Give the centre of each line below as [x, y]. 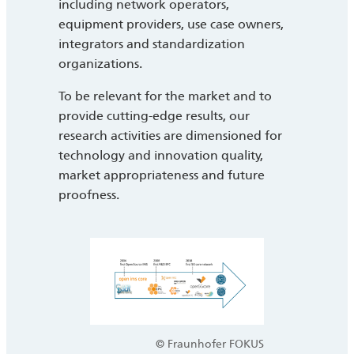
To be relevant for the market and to [165, 96]
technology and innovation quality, [161, 156]
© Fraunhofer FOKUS [210, 345]
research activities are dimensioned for [170, 136]
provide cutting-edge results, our [154, 116]
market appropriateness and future [162, 175]
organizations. [100, 64]
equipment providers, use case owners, [171, 24]
